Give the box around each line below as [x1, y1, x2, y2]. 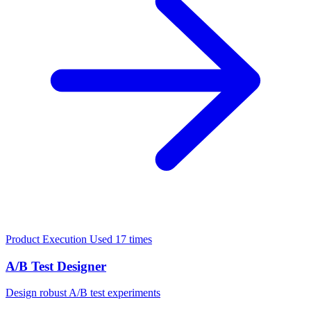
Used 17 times [90, 233, 152, 245]
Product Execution [6, 233, 90, 245]
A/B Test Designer [6, 258, 106, 274]
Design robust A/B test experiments [6, 287, 160, 299]
